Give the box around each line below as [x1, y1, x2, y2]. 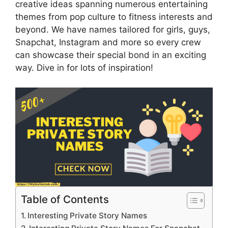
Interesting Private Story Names [27, 210, 148, 220]
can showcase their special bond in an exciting [15, 50, 206, 60]
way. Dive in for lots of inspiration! [15, 63, 153, 73]
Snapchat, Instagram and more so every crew [15, 37, 201, 47]
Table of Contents [21, 192, 109, 206]
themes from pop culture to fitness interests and [15, 12, 213, 22]
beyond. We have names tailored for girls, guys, [15, 24, 210, 35]
